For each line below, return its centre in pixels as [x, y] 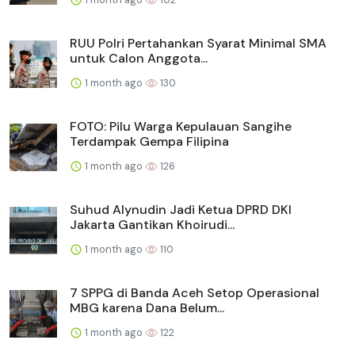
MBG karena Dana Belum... [147, 307]
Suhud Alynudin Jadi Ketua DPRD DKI [181, 209]
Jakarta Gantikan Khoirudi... [152, 224]
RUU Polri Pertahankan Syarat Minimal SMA [198, 43]
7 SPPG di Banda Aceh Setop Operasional [195, 292]
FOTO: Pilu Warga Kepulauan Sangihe [181, 126]
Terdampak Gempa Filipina [149, 141]
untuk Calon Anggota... [139, 58]
